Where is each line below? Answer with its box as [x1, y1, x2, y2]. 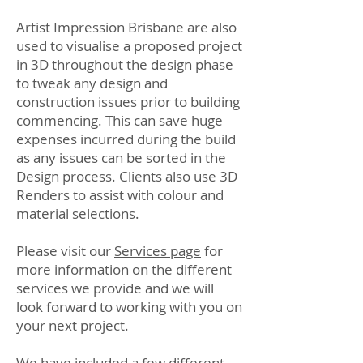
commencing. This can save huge [16, 111, 223, 130]
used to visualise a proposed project [16, 36, 242, 55]
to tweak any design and [16, 74, 168, 92]
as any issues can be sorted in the [16, 148, 226, 167]
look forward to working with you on [16, 297, 242, 316]
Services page [114, 241, 201, 260]
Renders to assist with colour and [16, 186, 224, 204]
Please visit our [16, 241, 114, 260]
